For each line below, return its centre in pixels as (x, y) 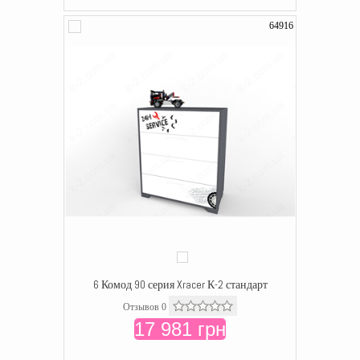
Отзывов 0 (145, 307)
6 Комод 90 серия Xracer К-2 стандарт (180, 284)
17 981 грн (180, 329)
